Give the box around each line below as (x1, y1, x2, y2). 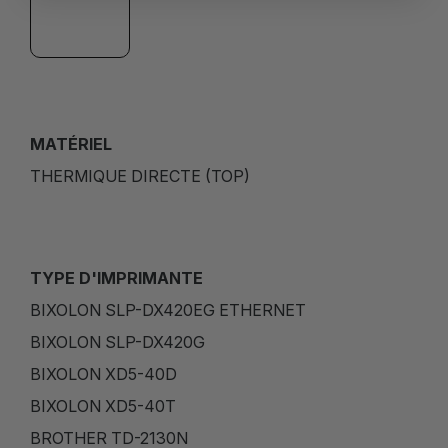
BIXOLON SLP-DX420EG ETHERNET (30, 300, 306, 321)
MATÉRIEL (30, 134, 112, 155)
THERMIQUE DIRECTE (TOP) (30, 166, 250, 187)
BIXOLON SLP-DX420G (30, 332, 205, 353)
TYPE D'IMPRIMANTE (30, 268, 203, 289)
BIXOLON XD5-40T (30, 396, 176, 417)
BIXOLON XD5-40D (30, 364, 177, 385)
